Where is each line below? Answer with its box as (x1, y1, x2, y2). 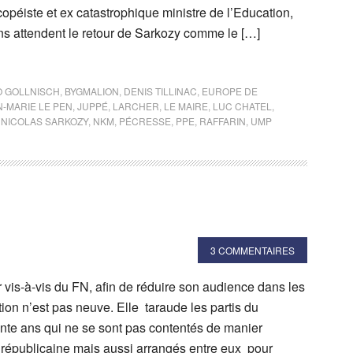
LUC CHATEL (213, 99, 272, 113)
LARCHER (113, 99, 159, 113)
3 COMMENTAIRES (210, 243, 295, 257)
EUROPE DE (202, 84, 258, 98)
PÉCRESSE (119, 114, 171, 128)
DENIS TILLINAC (124, 84, 197, 98)
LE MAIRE (164, 99, 208, 113)
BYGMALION (65, 84, 119, 98)
